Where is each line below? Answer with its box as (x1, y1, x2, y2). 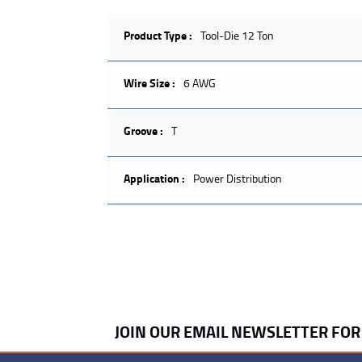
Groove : (124, 122, 163, 140)
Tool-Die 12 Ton (200, 27, 274, 44)
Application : (124, 170, 185, 187)
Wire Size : (124, 74, 175, 92)
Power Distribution (193, 170, 282, 187)
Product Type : (124, 27, 192, 44)
